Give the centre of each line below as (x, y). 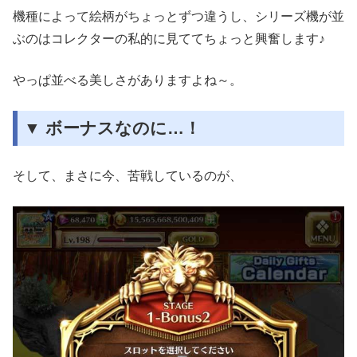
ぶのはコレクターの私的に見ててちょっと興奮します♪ (169, 39)
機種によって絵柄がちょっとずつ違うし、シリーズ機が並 (178, 17)
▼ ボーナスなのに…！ (112, 128)
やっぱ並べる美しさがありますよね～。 (127, 80)
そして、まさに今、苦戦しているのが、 (127, 176)
